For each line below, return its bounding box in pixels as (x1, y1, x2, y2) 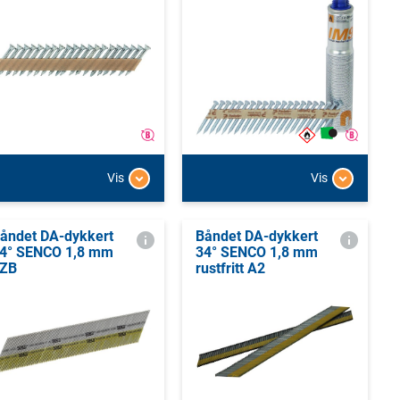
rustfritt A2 (195, 259, 265, 277)
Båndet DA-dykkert (195, 227, 318, 245)
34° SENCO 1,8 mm (195, 243, 318, 261)
